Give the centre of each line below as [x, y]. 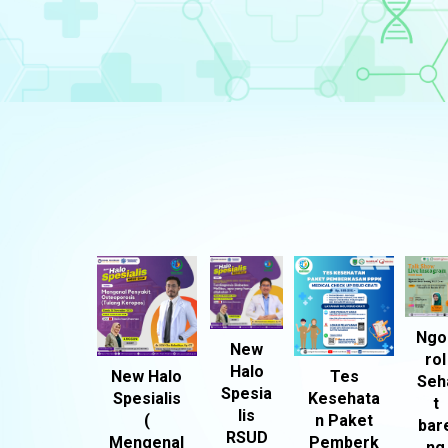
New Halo [146, 376]
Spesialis [146, 398]
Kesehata [344, 398]
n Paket [344, 420]
